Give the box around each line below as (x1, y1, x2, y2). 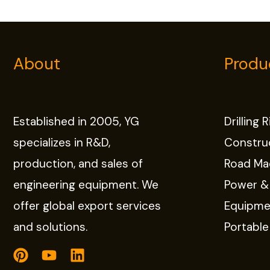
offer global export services (13, 198, 161, 214)
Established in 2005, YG (13, 114, 139, 130)
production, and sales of (13, 156, 143, 172)
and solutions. (13, 219, 87, 235)
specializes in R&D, (13, 135, 110, 151)
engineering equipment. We (13, 177, 159, 193)
